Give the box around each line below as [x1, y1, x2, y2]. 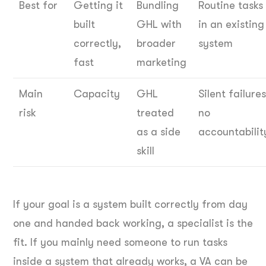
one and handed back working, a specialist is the [13, 217, 253, 230]
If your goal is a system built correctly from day [13, 198, 248, 211]
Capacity [74, 88, 120, 100]
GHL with [137, 18, 182, 31]
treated [137, 107, 174, 119]
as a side [137, 126, 180, 138]
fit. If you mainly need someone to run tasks [13, 236, 227, 249]
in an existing [198, 18, 264, 31]
